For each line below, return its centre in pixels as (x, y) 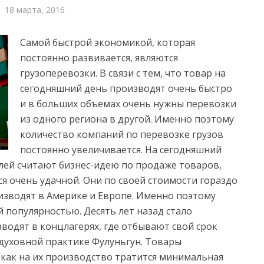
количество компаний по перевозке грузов (122, 134)
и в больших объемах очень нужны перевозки (128, 104)
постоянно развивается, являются (99, 58)
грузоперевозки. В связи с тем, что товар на (123, 73)
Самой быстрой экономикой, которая (108, 42)
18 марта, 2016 (35, 10)
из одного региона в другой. (86, 119)
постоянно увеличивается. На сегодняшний (121, 150)
